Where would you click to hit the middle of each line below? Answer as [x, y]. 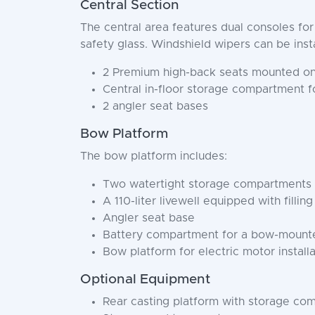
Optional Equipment [145, 279]
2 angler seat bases [155, 106]
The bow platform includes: [154, 156]
